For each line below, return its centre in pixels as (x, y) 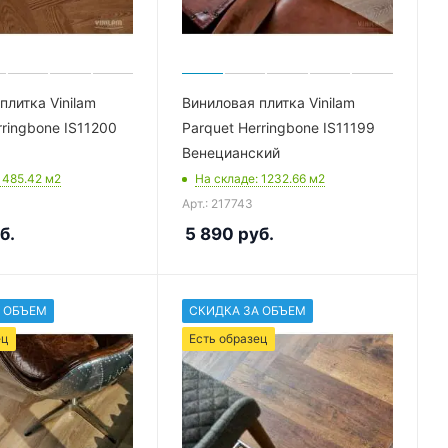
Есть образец (229, 338)
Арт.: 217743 (218, 203)
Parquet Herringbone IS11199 (279, 127)
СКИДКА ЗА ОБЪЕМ (248, 310)
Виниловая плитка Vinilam (269, 102)
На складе (225, 178)
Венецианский (231, 152)
